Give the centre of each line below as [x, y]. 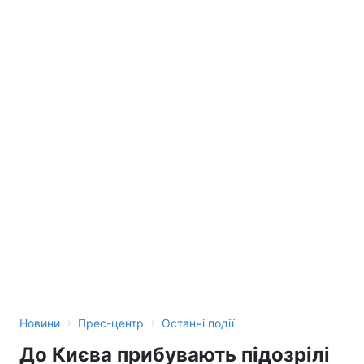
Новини [40, 323]
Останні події [198, 323]
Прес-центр [111, 323]
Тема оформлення [80, 26]
